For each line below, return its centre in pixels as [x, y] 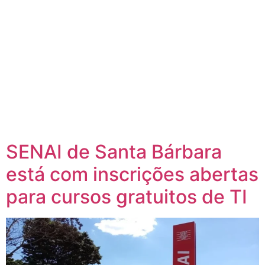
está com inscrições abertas [132, 174]
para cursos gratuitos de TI [127, 196]
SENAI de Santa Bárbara [114, 151]
